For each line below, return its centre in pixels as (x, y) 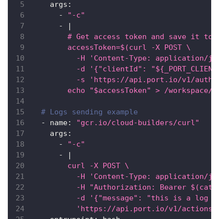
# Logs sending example (89, 112)
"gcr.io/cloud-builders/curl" (138, 123)
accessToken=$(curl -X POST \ (111, 48)
